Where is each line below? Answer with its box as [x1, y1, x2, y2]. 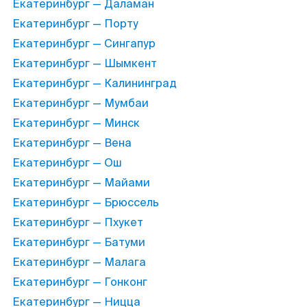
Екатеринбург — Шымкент [12, 56, 157, 71]
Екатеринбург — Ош [12, 156, 122, 170]
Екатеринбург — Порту [12, 16, 138, 31]
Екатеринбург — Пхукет [12, 215, 143, 230]
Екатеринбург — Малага [12, 255, 146, 269]
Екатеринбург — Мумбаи [12, 96, 149, 110]
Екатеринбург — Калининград [12, 76, 177, 90]
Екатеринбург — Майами [12, 175, 150, 190]
